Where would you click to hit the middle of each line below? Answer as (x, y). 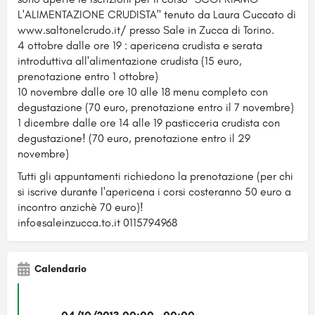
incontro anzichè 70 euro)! (81, 207)
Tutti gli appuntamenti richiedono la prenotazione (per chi (155, 176)
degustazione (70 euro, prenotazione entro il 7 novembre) (156, 107)
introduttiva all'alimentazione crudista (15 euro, (130, 60)
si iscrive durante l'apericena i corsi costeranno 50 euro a (154, 191)
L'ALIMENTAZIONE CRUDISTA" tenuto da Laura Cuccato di (157, 14)
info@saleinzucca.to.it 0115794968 (97, 222)
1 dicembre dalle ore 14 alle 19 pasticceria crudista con (149, 122)
